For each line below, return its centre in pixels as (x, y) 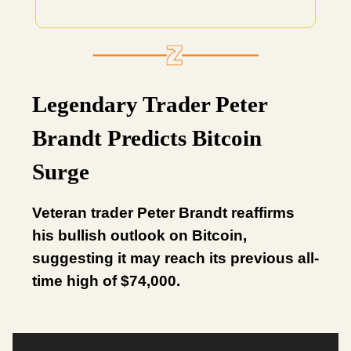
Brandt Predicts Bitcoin (147, 138)
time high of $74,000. (106, 280)
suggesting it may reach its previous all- (175, 258)
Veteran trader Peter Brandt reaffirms (163, 212)
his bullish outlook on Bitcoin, (139, 235)
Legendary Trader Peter (150, 104)
